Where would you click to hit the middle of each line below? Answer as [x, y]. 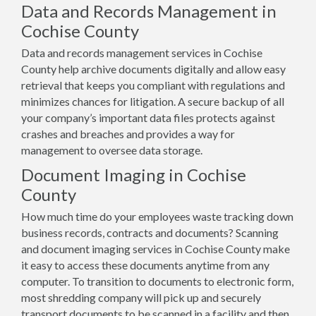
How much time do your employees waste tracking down [157, 216]
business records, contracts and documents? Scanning [150, 232]
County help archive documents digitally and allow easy [153, 68]
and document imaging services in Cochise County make [156, 248]
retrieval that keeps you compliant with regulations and [153, 85]
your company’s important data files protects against [148, 117]
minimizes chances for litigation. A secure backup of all [153, 101]
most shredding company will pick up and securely [141, 297]
